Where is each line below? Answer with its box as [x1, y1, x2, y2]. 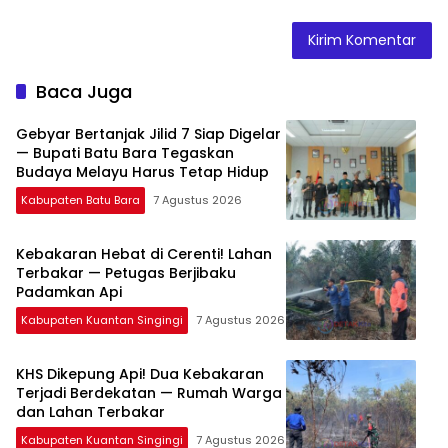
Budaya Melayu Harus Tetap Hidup [16, 162, 269, 183]
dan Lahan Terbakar [16, 402, 165, 423]
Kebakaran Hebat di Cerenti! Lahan [16, 244, 272, 265]
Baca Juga [36, 78, 132, 104]
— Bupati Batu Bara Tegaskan [16, 143, 234, 164]
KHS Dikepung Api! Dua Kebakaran [16, 364, 264, 385]
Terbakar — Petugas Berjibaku [16, 263, 236, 284]
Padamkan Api [16, 282, 122, 303]
